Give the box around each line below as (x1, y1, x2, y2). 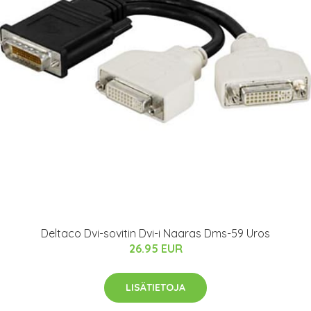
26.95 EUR (128, 241, 183, 255)
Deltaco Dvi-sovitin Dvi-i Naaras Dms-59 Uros (41, 226, 270, 240)
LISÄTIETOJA (126, 280, 185, 294)
